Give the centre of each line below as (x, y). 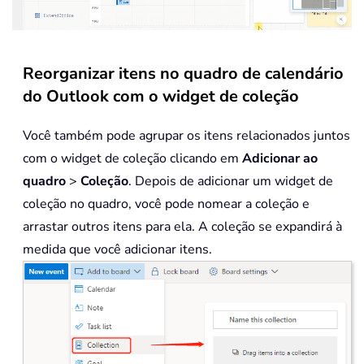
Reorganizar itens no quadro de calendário (183, 73)
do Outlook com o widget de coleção (161, 96)
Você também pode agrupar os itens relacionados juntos (186, 135)
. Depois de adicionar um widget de (231, 181)
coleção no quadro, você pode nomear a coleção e (166, 204)
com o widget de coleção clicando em (132, 158)
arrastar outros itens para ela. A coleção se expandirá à (182, 226)
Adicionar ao (280, 158)
